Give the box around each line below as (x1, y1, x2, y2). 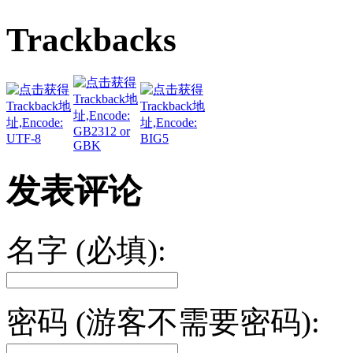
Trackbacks (6, 20, 176, 58)
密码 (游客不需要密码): (6, 305, 320, 340)
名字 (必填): (6, 233, 166, 268)
